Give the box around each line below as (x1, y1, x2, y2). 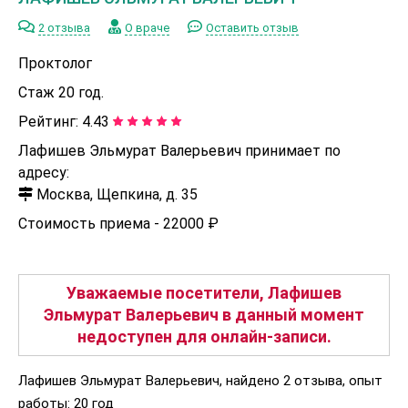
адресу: (18, 163, 69, 181)
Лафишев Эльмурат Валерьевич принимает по (18, 141, 341, 159)
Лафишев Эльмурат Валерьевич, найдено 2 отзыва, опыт (18, 372, 382, 389)
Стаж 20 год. (18, 83, 104, 101)
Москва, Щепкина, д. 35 (33, 185, 198, 203)
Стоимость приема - (18, 214, 163, 232)
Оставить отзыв (206, 20, 299, 35)
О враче (125, 20, 169, 35)
